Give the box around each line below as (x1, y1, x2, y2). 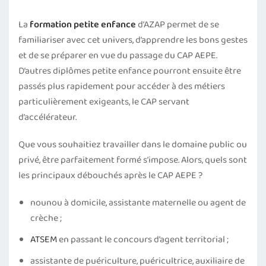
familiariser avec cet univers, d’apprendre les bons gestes (18, 33, 248, 47)
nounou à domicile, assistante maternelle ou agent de (30, 195, 246, 210)
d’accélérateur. (18, 110, 77, 125)
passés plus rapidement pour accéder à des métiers (18, 79, 225, 94)
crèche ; (30, 211, 62, 226)
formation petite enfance (30, 17, 136, 32)
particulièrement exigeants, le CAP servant (18, 94, 189, 109)
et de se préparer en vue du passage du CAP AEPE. (18, 48, 217, 63)
